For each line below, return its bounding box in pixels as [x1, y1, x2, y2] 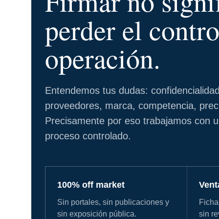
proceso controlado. [45, 131, 131, 142]
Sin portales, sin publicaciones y [57, 198, 169, 207]
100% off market [57, 180, 125, 190]
